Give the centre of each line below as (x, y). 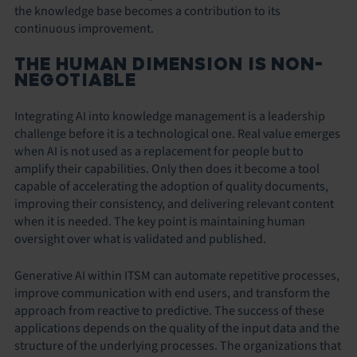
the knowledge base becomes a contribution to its (147, 11)
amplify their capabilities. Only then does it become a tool (167, 169)
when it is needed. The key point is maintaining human (160, 221)
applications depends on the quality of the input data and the (177, 328)
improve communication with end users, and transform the (172, 293)
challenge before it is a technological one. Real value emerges (177, 133)
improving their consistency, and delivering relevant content (174, 204)
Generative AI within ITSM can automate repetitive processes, (177, 275)
